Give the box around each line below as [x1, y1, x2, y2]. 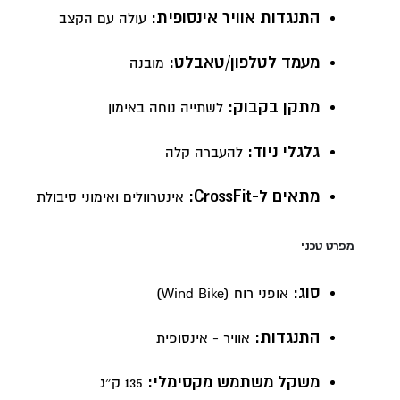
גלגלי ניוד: [246, 142, 320, 163]
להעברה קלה [164, 144, 247, 162]
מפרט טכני [301, 237, 354, 254]
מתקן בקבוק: [227, 97, 320, 119]
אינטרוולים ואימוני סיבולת [36, 188, 188, 207]
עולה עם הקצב [58, 10, 151, 29]
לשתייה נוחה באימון [107, 99, 228, 118]
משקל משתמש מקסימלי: [146, 372, 320, 394]
